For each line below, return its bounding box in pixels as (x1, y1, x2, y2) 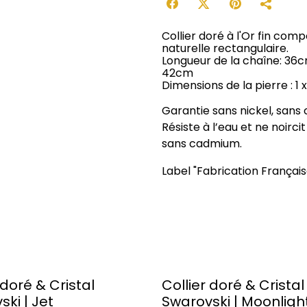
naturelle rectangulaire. (162, 40, 288, 56)
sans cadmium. (162, 136, 242, 151)
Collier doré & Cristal (162, 275, 304, 295)
